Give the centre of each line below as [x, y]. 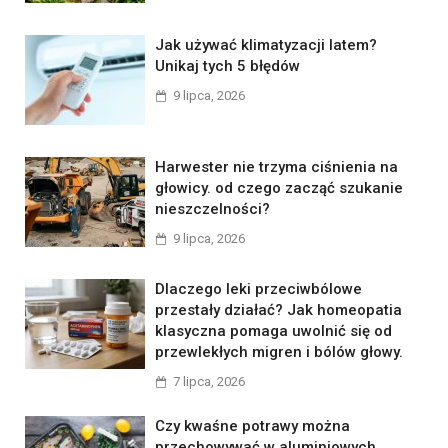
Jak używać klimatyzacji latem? [266, 45]
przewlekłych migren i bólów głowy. [279, 352]
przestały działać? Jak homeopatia [278, 310]
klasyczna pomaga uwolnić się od [273, 331]
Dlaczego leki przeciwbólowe [258, 289]
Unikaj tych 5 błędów [227, 66]
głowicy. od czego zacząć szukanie [279, 188]
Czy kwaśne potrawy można [252, 426]
